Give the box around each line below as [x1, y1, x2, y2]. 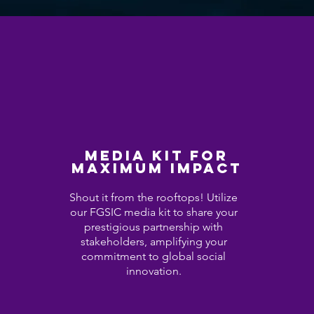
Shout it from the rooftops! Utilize [69, 191, 238, 204]
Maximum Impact [71, 159, 242, 177]
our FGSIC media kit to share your [69, 205, 238, 219]
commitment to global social [81, 250, 226, 263]
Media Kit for [84, 146, 228, 164]
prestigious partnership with [84, 220, 224, 233]
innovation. [125, 264, 182, 278]
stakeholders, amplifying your [80, 235, 227, 248]
